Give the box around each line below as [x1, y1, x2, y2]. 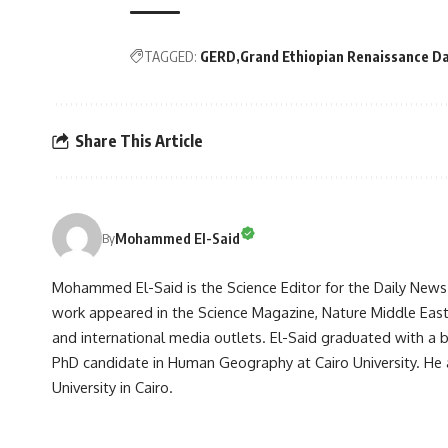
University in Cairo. [52, 378, 173, 397]
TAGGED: [144, 48, 197, 66]
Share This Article [75, 130, 203, 151]
